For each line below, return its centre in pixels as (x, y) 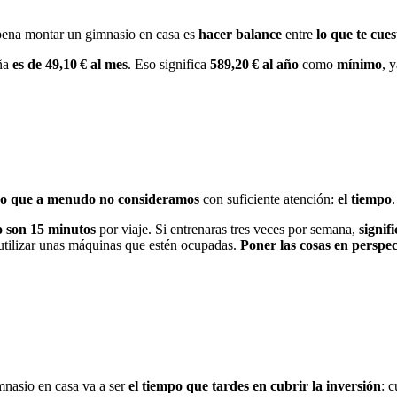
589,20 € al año (256, 65)
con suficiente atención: (269, 198)
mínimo (359, 65)
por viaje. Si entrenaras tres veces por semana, (226, 229)
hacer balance (240, 35)
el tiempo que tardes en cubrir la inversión (255, 385)
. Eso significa (169, 65)
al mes (109, 65)
